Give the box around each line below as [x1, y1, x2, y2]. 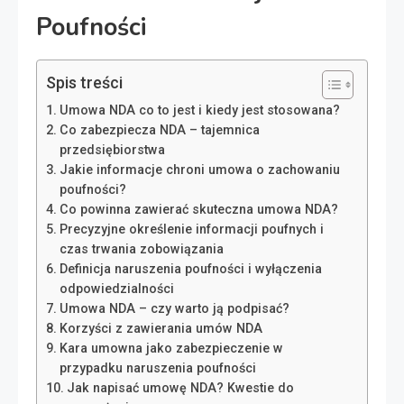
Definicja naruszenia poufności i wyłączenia [59, 262, 322, 277]
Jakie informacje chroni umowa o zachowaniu [59, 162, 340, 178]
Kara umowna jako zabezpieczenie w [59, 341, 283, 356]
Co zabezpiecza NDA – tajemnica [59, 123, 260, 138]
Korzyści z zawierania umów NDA [59, 321, 262, 336]
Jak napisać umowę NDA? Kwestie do [66, 381, 294, 396]
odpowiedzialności [59, 281, 174, 297]
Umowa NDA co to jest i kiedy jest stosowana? [59, 103, 340, 118]
